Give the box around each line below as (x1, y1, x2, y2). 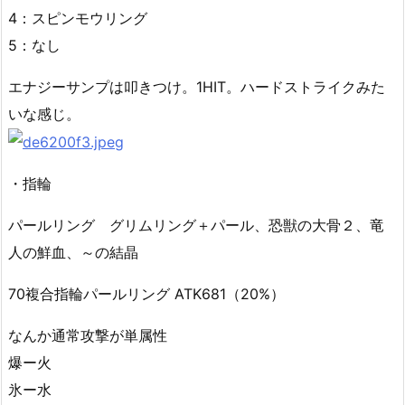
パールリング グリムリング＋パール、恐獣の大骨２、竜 (8, 216, 384, 235)
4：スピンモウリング (8, 8, 147, 27)
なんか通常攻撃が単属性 (8, 326, 167, 345)
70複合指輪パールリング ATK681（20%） (8, 285, 285, 304)
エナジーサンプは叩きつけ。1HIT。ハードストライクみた (8, 77, 385, 96)
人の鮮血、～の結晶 (8, 243, 138, 262)
